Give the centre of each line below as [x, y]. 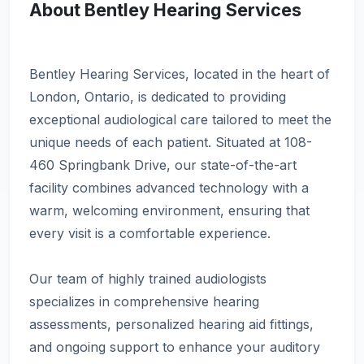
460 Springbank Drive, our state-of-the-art [163, 165]
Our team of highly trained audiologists [148, 279]
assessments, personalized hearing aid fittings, [171, 324]
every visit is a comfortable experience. [150, 233]
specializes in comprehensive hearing [144, 301]
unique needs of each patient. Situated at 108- [171, 142]
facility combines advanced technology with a [169, 188]
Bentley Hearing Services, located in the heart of [180, 74]
